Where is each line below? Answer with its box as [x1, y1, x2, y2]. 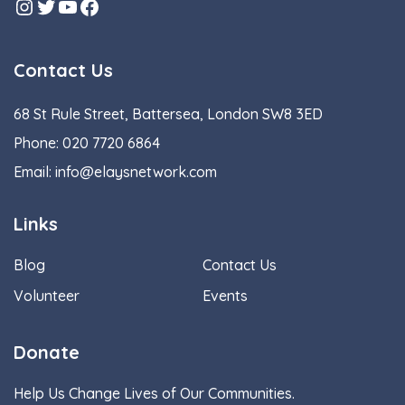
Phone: [14, 134, 62, 152]
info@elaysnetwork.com [55, 163, 217, 181]
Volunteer [14, 287, 80, 305]
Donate [14, 341, 80, 363]
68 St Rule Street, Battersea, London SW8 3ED [14, 105, 323, 123]
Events [202, 287, 248, 305]
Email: [14, 163, 55, 181]
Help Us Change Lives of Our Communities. [14, 384, 295, 402]
